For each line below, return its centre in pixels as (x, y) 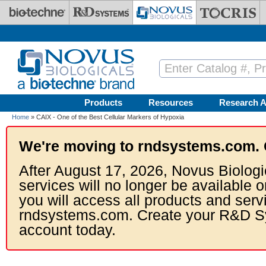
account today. (67, 230)
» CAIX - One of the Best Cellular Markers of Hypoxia (107, 117)
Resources (171, 102)
